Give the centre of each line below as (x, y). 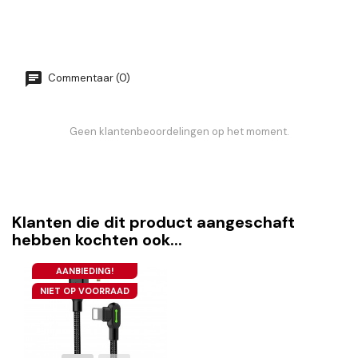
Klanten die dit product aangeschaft (153, 223)
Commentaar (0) (88, 78)
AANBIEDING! (85, 271)
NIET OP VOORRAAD (85, 291)
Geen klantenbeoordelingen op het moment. (179, 132)
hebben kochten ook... (97, 240)
